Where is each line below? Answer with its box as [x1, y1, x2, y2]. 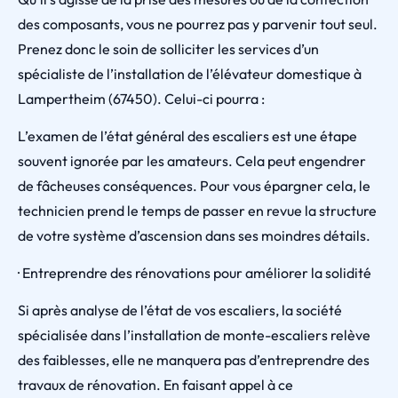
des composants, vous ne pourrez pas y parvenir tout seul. [18, 15, 378, 33]
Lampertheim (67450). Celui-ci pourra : [18, 90, 265, 107]
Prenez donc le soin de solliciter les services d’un [18, 40, 319, 58]
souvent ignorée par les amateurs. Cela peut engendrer [18, 152, 366, 170]
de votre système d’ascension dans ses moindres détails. [18, 227, 370, 244]
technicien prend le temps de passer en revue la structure [18, 202, 377, 219]
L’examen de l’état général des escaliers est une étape [18, 127, 357, 145]
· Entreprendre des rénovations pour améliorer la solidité [18, 264, 371, 282]
